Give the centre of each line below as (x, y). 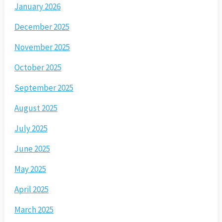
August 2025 (36, 108)
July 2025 (31, 129)
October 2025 (38, 68)
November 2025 (42, 47)
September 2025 (44, 88)
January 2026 (37, 7)
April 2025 (31, 190)
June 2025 (32, 149)
